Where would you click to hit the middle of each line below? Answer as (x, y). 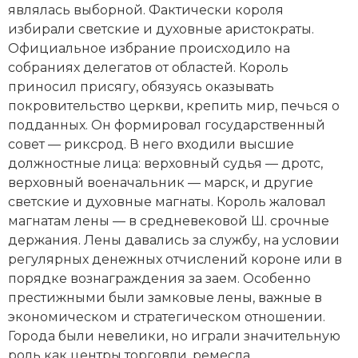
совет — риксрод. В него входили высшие (151, 144)
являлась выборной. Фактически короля (146, 10)
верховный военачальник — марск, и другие (161, 182)
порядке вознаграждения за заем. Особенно (159, 278)
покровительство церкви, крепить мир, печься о (174, 105)
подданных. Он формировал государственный (167, 125)
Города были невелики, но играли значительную (174, 336)
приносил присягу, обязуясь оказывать (141, 86)
